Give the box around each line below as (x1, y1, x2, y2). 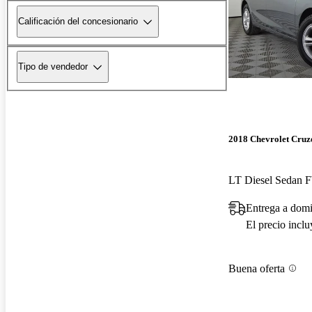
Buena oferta (228, 262, 285, 274)
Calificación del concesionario (18, 16, 138, 27)
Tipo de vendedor (18, 61, 88, 72)
